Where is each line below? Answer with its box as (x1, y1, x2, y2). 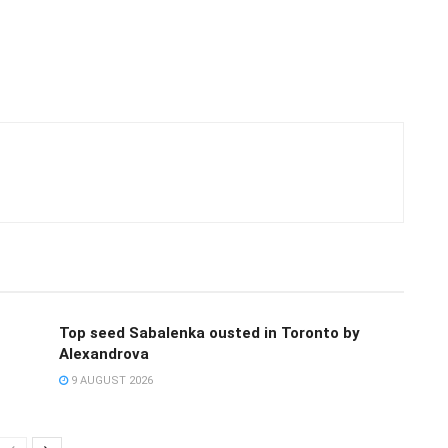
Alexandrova (59, 344, 149, 363)
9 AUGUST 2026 (68, 373, 153, 387)
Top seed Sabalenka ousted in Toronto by (59, 323, 360, 342)
